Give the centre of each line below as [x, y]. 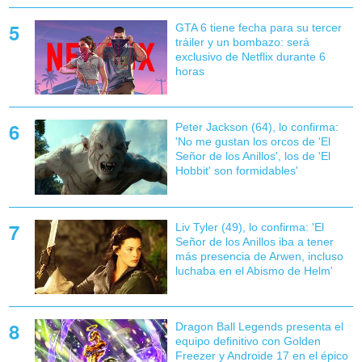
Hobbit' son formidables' [236, 171]
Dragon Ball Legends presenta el [259, 326]
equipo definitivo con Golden [248, 341]
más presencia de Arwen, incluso [259, 256]
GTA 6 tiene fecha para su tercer [258, 28]
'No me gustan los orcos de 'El [253, 142]
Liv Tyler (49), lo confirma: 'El [249, 227]
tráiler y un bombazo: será [242, 42]
